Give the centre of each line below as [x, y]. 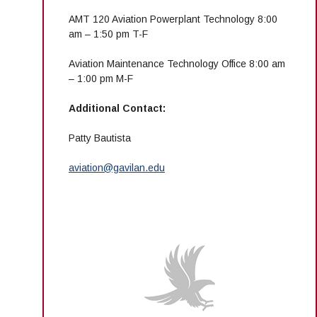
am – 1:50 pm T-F [108, 34]
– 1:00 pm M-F [101, 79]
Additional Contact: [117, 109]
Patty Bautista [101, 138]
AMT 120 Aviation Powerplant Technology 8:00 [173, 19]
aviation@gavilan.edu [117, 168]
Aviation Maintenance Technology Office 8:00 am [177, 64]
